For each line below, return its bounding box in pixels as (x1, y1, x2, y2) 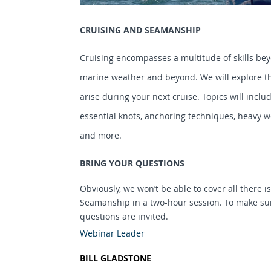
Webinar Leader (79, 227, 145, 239)
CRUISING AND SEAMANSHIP (79, 24, 201, 36)
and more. (79, 129, 122, 141)
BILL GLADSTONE (79, 252, 151, 264)
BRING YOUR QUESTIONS (79, 157, 184, 169)
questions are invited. (79, 210, 168, 222)
